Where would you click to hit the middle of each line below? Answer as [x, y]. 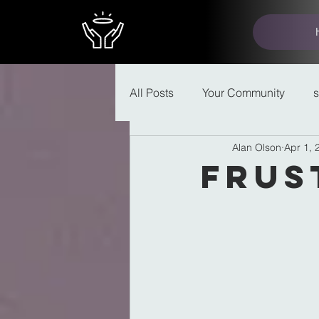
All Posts [152, 93]
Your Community [244, 93]
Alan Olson [257, 147]
